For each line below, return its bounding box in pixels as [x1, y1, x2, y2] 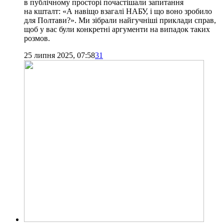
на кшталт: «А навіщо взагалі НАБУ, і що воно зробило [24, 6, 212, 15]
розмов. [24, 33, 50, 42]
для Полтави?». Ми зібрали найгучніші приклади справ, [24, 15, 216, 24]
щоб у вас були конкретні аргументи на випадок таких [24, 24, 210, 33]
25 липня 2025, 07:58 [24, 50, 95, 59]
